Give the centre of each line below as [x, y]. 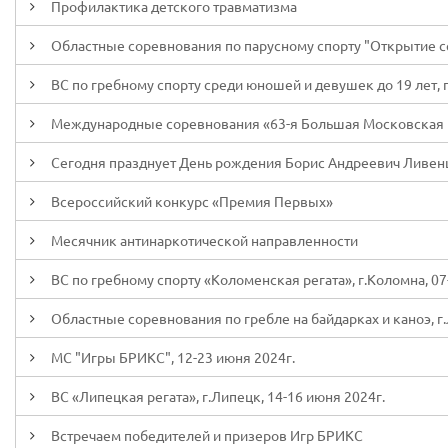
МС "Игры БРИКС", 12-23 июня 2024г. [173, 357]
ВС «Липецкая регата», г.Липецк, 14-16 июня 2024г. [218, 396]
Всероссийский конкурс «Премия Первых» [192, 201]
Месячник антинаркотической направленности [204, 240]
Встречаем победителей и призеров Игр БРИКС [207, 435]
